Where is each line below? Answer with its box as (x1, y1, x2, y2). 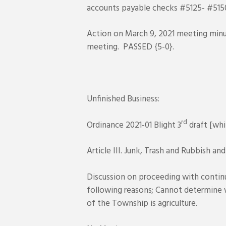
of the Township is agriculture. (87, 196, 197, 210)
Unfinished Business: (87, 92, 159, 106)
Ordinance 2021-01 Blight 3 (87, 118, 181, 132)
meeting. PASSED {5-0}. (87, 40, 174, 54)
